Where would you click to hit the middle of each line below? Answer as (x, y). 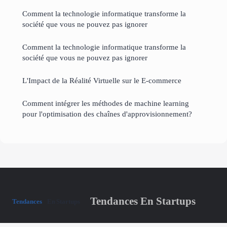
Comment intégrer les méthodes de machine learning (106, 103)
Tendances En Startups (143, 201)
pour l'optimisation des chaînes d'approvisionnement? (107, 113)
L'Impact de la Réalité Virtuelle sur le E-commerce (102, 80)
